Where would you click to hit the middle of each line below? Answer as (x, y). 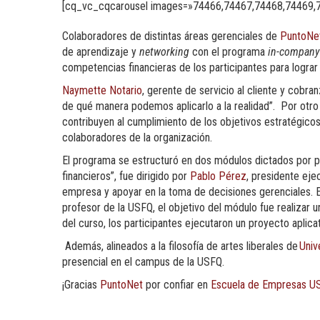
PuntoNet (121, 284)
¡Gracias (81, 284)
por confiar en (177, 284)
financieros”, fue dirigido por (126, 176)
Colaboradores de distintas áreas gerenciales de (171, 36)
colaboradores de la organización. (137, 137)
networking (164, 51)
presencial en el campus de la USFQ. (143, 261)
